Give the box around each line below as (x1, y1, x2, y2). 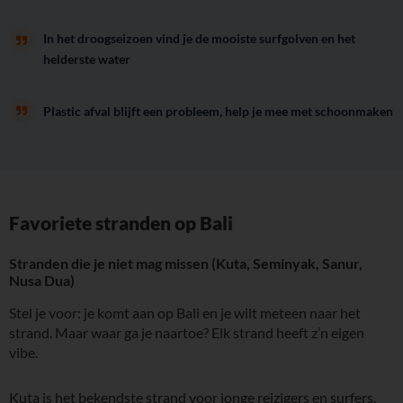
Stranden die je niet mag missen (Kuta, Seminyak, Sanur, (9, 254, 363, 272)
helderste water (43, 51, 130, 67)
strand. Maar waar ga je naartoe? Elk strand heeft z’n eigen (9, 323, 364, 341)
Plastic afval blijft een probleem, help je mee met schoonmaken (43, 103, 393, 119)
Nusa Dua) (9, 271, 75, 289)
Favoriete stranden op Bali (9, 210, 233, 234)
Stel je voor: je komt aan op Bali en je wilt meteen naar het (9, 303, 361, 321)
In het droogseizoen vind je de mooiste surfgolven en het (43, 31, 355, 46)
